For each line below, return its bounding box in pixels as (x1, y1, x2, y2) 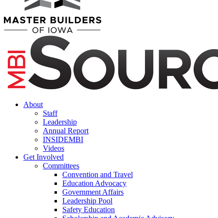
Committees (43, 162, 79, 170)
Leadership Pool (62, 197, 112, 205)
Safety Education (62, 205, 115, 214)
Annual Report (43, 127, 89, 135)
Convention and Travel (62, 170, 133, 179)
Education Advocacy (62, 179, 127, 188)
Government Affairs (62, 188, 124, 197)
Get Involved (23, 153, 64, 162)
